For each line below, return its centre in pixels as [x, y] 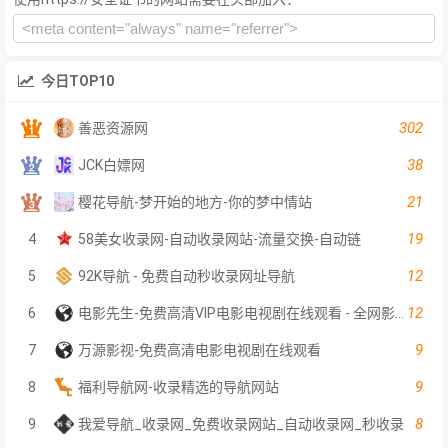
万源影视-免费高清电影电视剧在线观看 [199, 349]
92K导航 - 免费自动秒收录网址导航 [186, 275]
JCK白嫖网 [111, 164]
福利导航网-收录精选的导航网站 [178, 386]
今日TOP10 [77, 80]
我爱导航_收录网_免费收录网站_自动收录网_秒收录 [241, 423]
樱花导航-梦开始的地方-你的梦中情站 [195, 201]
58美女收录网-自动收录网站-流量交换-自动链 [219, 238]
